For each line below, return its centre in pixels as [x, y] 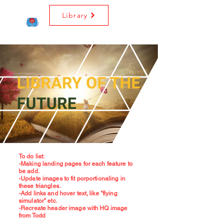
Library [75, 15]
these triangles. [40, 186]
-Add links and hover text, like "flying [68, 193]
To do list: [32, 156]
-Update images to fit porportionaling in [72, 179]
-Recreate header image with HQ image [73, 208]
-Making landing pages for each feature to [76, 164]
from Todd [32, 216]
